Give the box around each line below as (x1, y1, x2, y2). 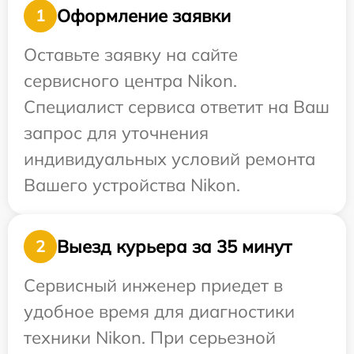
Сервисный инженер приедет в (24, 274, 283, 297)
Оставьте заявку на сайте (24, 43, 238, 66)
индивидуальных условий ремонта (24, 148, 315, 171)
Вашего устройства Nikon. (24, 174, 240, 197)
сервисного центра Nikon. (24, 70, 237, 92)
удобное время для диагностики (24, 300, 295, 323)
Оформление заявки (57, 4, 231, 27)
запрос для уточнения (24, 122, 209, 145)
